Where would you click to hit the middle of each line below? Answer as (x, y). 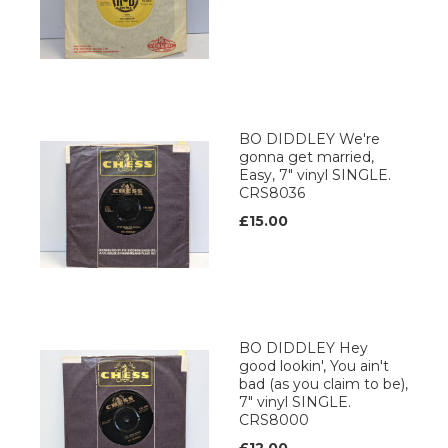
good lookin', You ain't (314, 366)
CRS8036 (272, 193)
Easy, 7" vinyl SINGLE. (315, 175)
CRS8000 (274, 420)
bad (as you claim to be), (323, 384)
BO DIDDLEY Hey (303, 348)
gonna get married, (306, 157)
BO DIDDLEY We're (309, 139)
